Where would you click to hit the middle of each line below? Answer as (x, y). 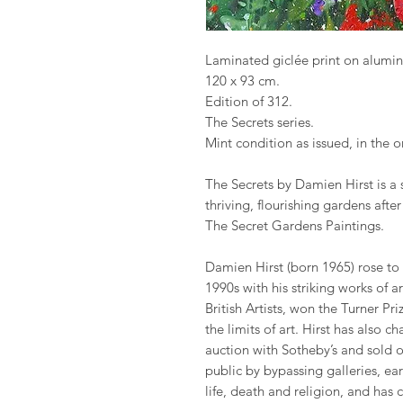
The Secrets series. (261, 122)
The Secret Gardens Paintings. (294, 225)
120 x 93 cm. (242, 81)
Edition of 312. (248, 101)
